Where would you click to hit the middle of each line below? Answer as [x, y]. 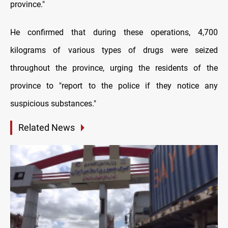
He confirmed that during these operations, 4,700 [114, 33]
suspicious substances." [53, 104]
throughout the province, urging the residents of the [114, 68]
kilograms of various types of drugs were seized [114, 50]
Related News [47, 128]
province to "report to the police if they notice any [114, 86]
